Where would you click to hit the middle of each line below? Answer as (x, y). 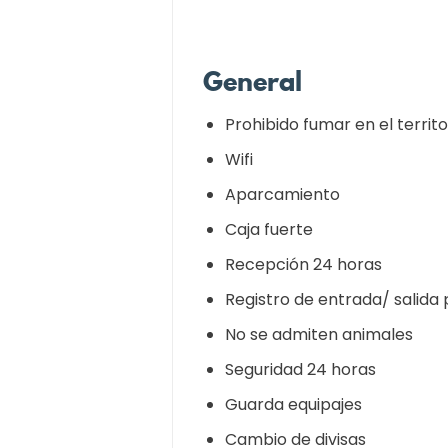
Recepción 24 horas (303, 264)
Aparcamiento (282, 194)
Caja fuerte (269, 229)
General (252, 81)
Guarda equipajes (293, 404)
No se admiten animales (319, 334)
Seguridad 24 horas (300, 369)
